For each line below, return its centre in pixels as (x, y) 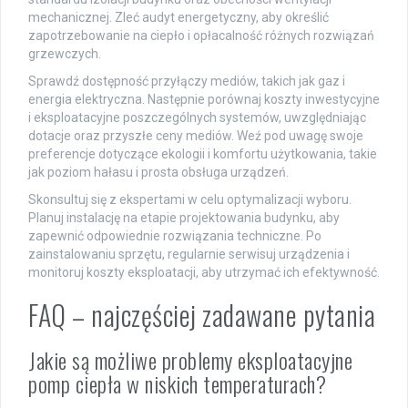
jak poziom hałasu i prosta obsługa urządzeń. (158, 173)
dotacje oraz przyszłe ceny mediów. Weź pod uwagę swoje (196, 136)
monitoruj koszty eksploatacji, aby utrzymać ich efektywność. (204, 273)
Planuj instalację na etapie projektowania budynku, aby (184, 218)
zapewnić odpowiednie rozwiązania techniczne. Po (175, 236)
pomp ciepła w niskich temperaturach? (177, 384)
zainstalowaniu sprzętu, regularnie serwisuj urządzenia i (189, 255)
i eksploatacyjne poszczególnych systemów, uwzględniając (197, 118)
